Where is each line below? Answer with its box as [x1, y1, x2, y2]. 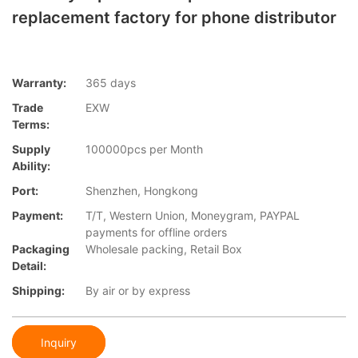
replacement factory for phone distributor [12, 8, 336, 27]
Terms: [12, 117, 50, 132]
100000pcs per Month [86, 142, 203, 157]
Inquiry [41, 335, 77, 349]
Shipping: [12, 284, 65, 298]
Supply [12, 142, 50, 157]
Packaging [12, 242, 70, 257]
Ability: [12, 159, 50, 173]
